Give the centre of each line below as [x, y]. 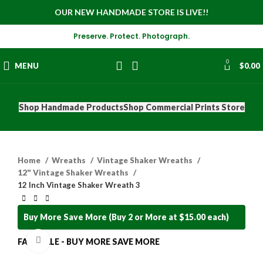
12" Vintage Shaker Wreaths [74, 173]
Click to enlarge [78, 240]
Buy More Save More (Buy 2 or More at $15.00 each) [126, 217]
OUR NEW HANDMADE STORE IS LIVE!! [131, 12]
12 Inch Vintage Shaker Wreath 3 [79, 185]
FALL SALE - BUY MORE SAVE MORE [89, 241]
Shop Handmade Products [71, 107]
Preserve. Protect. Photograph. [131, 36]
